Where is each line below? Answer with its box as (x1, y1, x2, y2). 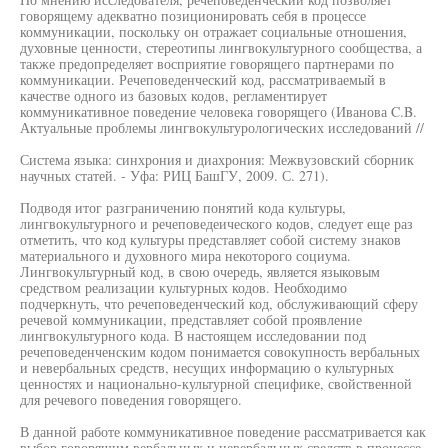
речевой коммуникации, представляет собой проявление (20, 310, 362, 329)
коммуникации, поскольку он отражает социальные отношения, (20, 22, 407, 41)
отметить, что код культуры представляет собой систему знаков (20, 230, 401, 249)
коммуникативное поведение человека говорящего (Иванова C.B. (20, 102, 417, 121)
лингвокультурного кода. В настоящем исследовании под (20, 326, 366, 345)
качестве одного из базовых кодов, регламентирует (20, 86, 327, 105)
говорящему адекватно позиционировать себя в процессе (20, 6, 366, 25)
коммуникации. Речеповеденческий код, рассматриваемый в (20, 70, 386, 89)
